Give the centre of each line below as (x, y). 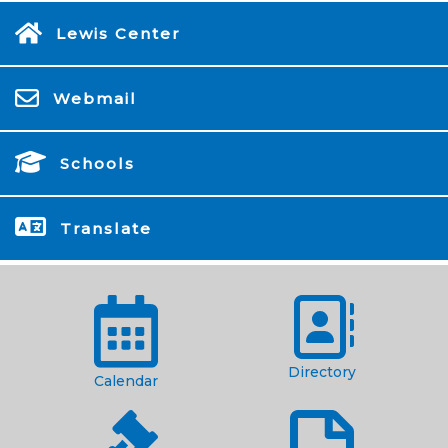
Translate (106, 228)
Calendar (125, 381)
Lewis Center (118, 33)
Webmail (95, 98)
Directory (322, 371)
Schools (97, 163)
